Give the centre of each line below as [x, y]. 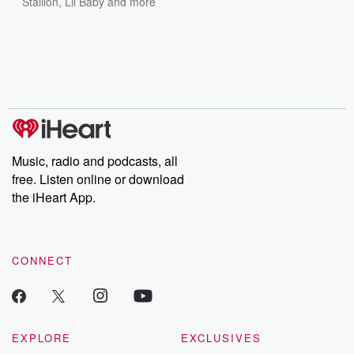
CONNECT [42, 260]
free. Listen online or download [98, 179]
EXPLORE [41, 338]
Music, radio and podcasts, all [95, 161]
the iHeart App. [54, 197]
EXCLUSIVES [221, 338]
